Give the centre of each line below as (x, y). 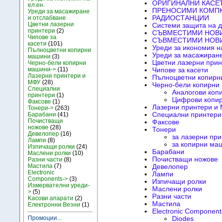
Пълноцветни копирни (60, 50)
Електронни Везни (54, 204)
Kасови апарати (51, 198)
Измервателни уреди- (59, 185)
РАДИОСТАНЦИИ (180, 18)
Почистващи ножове (185, 160)
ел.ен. (36, 5)
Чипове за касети (180, 70)
